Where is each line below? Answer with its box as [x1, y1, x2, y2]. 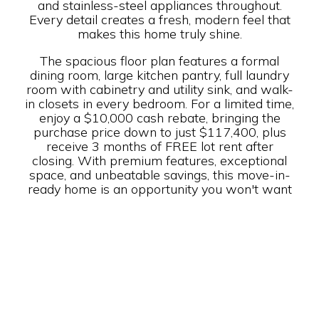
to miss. [137, 194, 182, 211]
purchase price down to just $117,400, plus [33, 123, 286, 140]
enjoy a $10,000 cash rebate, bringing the [38, 109, 281, 126]
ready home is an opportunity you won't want [27, 180, 292, 197]
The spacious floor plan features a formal [40, 52, 279, 69]
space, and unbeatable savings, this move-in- [28, 166, 291, 183]
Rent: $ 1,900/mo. [30, 261, 174, 284]
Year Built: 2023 [30, 221, 162, 244]
